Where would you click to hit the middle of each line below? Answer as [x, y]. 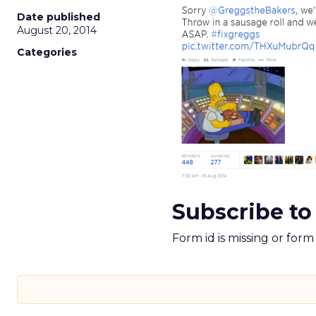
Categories [47, 52]
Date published [59, 17]
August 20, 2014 [57, 30]
